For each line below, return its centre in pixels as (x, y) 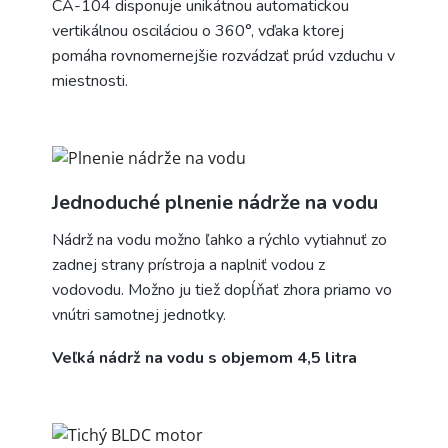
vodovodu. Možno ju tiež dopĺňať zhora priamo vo (222, 289)
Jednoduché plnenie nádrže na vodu (215, 202)
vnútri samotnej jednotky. (139, 314)
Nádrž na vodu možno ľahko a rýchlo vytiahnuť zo (219, 239)
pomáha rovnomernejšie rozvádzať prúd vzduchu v (223, 55)
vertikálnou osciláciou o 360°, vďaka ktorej (198, 30)
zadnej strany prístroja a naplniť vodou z (188, 264)
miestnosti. (90, 80)
